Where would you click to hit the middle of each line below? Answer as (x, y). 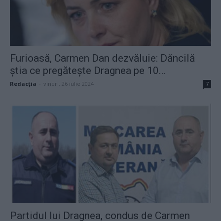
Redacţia (23, 84)
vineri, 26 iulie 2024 (69, 84)
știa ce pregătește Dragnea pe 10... (88, 71)
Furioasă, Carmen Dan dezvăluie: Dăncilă (102, 58)
